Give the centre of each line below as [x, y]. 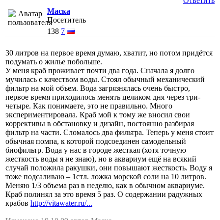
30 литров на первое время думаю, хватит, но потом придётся [109, 53]
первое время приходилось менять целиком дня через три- [103, 97]
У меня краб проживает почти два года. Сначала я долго [100, 70]
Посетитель [67, 20]
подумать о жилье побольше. [54, 61]
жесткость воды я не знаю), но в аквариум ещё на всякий [101, 159]
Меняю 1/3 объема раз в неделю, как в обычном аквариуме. [105, 185]
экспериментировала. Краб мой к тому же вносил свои [98, 114]
